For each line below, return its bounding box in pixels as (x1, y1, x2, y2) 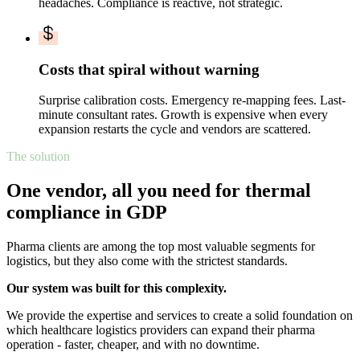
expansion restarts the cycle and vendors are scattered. (39, 122, 311, 137)
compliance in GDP (6, 202, 167, 223)
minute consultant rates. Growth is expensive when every (39, 108, 328, 122)
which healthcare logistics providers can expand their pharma (6, 323, 315, 337)
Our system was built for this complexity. (6, 281, 227, 296)
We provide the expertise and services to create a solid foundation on (6, 309, 353, 323)
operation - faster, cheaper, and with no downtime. (6, 337, 260, 352)
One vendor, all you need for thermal (6, 180, 311, 202)
